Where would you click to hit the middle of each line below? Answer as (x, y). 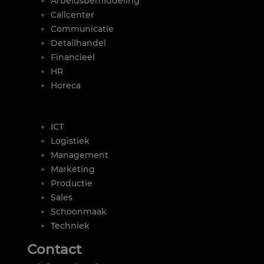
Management (80, 155)
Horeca (66, 85)
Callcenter (72, 14)
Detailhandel (78, 43)
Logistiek (70, 141)
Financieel (73, 57)
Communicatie (82, 29)
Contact (54, 249)
